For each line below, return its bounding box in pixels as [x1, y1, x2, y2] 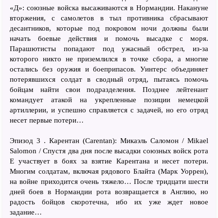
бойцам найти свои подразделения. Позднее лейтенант [10, 85, 208, 93]
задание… [10, 208, 42, 216]
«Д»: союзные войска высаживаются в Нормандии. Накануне [10, 3, 208, 12]
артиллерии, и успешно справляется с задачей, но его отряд [10, 106, 208, 114]
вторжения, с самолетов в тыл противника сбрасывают [10, 14, 208, 22]
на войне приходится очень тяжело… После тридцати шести [10, 177, 208, 185]
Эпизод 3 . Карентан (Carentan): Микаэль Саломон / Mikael [10, 136, 208, 145]
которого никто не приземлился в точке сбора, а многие [10, 54, 208, 63]
